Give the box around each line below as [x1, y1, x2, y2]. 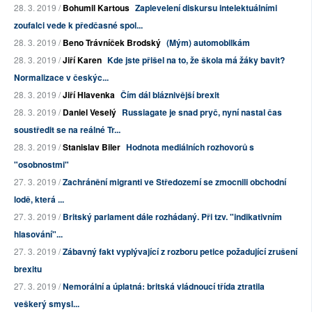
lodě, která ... [14, 193, 64, 206]
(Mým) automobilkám [166, 36, 250, 49]
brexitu [14, 263, 42, 276]
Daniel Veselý [63, 106, 116, 119]
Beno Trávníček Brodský [63, 36, 161, 49]
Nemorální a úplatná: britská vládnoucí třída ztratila [63, 280, 265, 293]
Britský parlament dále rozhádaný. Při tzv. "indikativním [63, 210, 282, 224]
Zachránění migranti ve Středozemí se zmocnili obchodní [63, 175, 286, 189]
